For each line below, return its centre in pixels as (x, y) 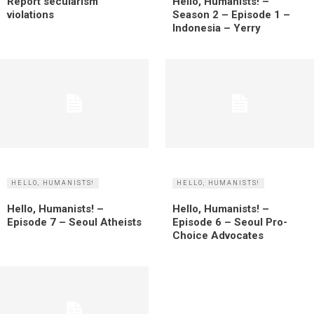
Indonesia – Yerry (217, 28)
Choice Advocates (218, 236)
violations (30, 14)
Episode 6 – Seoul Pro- (230, 223)
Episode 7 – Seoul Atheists (74, 223)
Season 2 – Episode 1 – (231, 14)
